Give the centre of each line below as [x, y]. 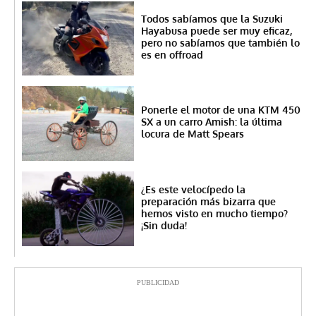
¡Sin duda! [164, 225]
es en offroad [172, 54]
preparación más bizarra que [208, 201]
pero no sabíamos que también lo [220, 42]
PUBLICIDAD [158, 283]
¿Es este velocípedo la [193, 189]
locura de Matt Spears [192, 134]
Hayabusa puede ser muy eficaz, [216, 30]
